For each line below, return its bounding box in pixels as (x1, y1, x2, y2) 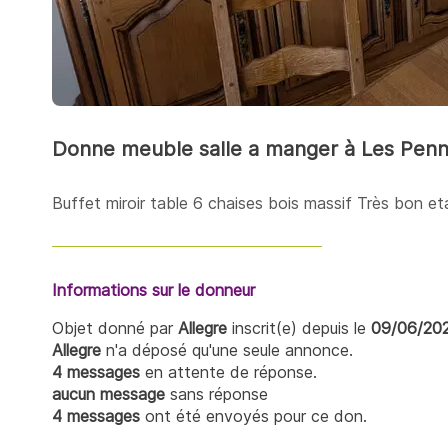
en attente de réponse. (140, 361, 317, 382)
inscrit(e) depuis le (227, 317, 371, 338)
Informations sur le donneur (52, 279, 255, 300)
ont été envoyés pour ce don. (140, 405, 367, 426)
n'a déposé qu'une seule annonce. (101, 339, 353, 360)
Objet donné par (52, 317, 178, 338)
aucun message (52, 383, 165, 404)
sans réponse (165, 383, 268, 404)
